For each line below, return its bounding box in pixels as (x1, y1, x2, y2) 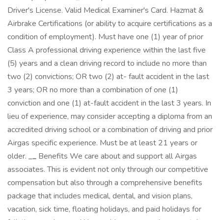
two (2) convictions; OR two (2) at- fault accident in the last (7, 71, 209, 82)
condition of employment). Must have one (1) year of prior (7, 31, 203, 42)
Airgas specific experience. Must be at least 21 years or (7, 137, 197, 148)
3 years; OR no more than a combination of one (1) (7, 84, 178, 95)
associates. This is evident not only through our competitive (7, 164, 208, 175)
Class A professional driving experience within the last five (7, 45, 206, 55)
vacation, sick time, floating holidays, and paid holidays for (7, 204, 201, 215)
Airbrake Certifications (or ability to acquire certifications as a (7, 18, 212, 29)
